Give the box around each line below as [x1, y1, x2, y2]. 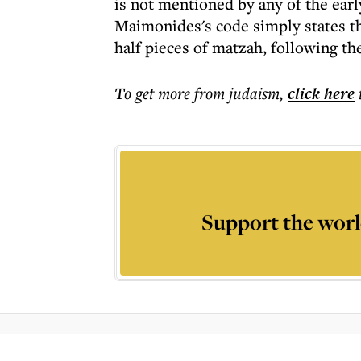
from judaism [194, 82, 280, 104]
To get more [114, 82, 194, 104]
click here [288, 82, 355, 105]
